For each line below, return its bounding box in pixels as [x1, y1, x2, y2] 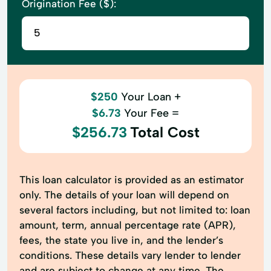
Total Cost [129, 123, 200, 141]
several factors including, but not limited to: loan [19, 203, 250, 216]
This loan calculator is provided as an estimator [19, 173, 244, 186]
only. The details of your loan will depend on [19, 188, 229, 201]
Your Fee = [124, 106, 179, 120]
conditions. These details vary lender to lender [19, 249, 241, 261]
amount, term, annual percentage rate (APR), [19, 218, 236, 231]
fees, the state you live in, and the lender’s [19, 233, 223, 246]
